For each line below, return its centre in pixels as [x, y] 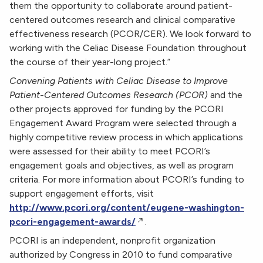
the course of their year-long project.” [90, 62]
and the [226, 95]
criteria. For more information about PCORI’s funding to [127, 180]
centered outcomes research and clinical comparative [122, 20]
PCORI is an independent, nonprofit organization [112, 241]
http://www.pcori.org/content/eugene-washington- [127, 208]
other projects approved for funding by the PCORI [117, 109]
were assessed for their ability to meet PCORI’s [110, 151]
